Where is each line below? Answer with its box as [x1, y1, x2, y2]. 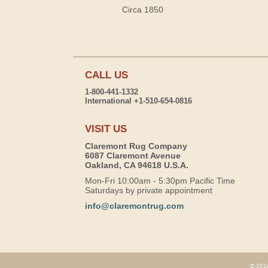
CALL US [85, 69, 128, 81]
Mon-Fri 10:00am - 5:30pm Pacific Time [85, 175, 235, 185]
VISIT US [85, 123, 127, 135]
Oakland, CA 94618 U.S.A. [85, 160, 188, 170]
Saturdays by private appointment [85, 185, 212, 195]
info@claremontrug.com [85, 200, 184, 211]
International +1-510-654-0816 [85, 96, 192, 105]
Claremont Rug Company [85, 141, 187, 151]
